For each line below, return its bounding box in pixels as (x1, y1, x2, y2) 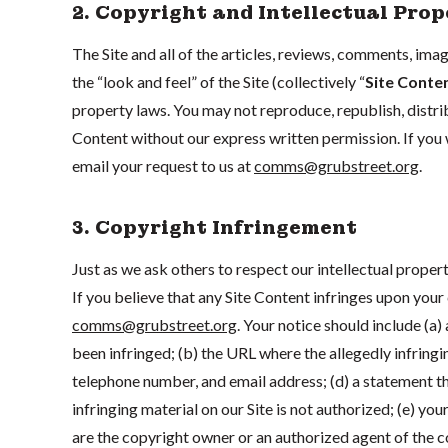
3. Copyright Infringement (72, 215, 357, 239)
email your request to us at (72, 155, 254, 175)
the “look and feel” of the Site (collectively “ (72, 71, 365, 91)
